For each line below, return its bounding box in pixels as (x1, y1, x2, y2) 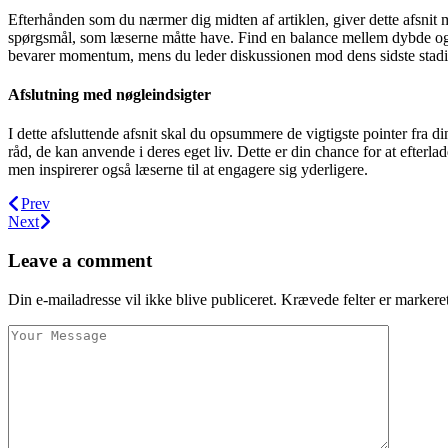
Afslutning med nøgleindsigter (8, 85, 211, 103)
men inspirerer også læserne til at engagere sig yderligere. (8, 161, 368, 179)
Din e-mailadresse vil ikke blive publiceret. (8, 290, 277, 308)
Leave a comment (8, 249, 152, 271)
